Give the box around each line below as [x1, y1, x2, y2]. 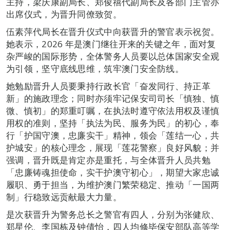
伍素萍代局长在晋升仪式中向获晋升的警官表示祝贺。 [6, 25, 220, 37]
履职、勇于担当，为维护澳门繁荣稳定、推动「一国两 [6, 178, 220, 190]
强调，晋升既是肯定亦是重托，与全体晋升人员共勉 [6, 154, 210, 166]
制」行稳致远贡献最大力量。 [6, 190, 122, 203]
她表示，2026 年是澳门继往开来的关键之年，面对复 [6, 37, 216, 50]
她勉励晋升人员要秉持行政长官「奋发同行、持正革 [6, 80, 210, 92]
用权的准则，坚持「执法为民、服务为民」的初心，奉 [6, 117, 220, 129]
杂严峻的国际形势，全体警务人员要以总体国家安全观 [6, 50, 220, 62]
